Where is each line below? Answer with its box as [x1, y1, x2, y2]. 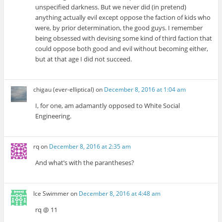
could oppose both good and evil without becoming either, [35, 44, 209, 53]
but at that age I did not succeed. [35, 54, 132, 63]
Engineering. [35, 111, 72, 121]
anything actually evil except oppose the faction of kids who [35, 12, 211, 22]
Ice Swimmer [33, 189, 69, 198]
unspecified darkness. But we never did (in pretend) [35, 2, 187, 11]
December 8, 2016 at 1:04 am [104, 85, 186, 94]
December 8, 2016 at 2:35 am [49, 142, 131, 151]
